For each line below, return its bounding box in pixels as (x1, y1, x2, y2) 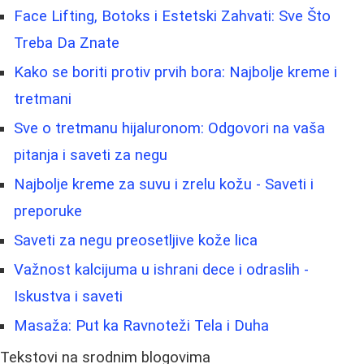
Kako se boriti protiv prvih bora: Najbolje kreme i (14, 63, 337, 82)
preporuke (14, 202, 82, 221)
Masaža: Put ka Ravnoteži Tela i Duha (14, 317, 269, 336)
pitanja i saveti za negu (14, 146, 167, 165)
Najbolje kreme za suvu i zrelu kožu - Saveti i (14, 175, 314, 194)
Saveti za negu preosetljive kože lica (14, 232, 258, 250)
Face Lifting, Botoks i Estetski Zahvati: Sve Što (14, 7, 331, 26)
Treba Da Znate (14, 34, 119, 53)
